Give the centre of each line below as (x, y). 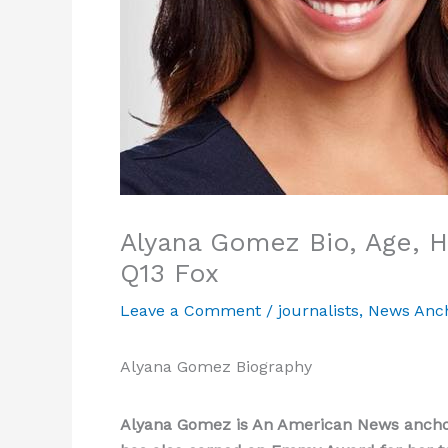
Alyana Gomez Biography (216, 366)
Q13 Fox (169, 273)
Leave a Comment (190, 310)
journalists (318, 310)
